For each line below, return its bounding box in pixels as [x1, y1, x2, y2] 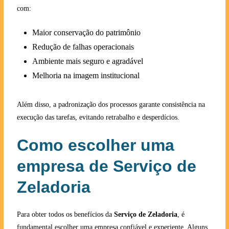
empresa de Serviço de [16, 156, 196, 175]
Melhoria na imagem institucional [32, 71, 140, 80]
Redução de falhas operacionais [32, 42, 134, 51]
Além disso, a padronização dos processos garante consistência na [16, 100, 205, 108]
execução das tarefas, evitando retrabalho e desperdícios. [16, 113, 179, 121]
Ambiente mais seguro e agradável [32, 56, 143, 65]
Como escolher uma [16, 135, 174, 154]
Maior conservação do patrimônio [32, 28, 141, 37]
